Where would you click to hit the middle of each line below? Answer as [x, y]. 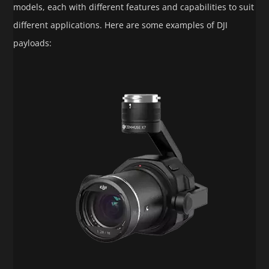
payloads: [33, 43]
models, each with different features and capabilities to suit [134, 7]
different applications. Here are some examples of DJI [121, 25]
